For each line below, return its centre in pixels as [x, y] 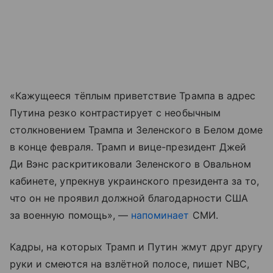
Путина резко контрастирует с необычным [115, 113]
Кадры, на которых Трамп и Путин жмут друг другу [136, 247]
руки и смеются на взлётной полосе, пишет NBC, [130, 264]
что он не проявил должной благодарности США [129, 198]
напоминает [159, 215]
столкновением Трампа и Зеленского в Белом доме [136, 130]
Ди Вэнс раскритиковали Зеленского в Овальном [131, 164]
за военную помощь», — [69, 215]
